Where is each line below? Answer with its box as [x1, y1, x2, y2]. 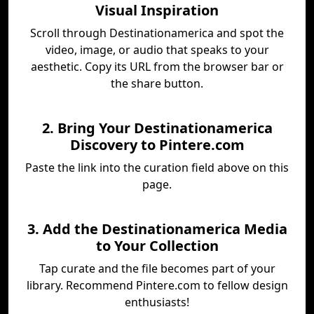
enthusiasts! [125, 294, 189, 310]
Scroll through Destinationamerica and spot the [30, 25, 284, 41]
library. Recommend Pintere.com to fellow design [26, 278, 288, 293]
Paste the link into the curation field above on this [25, 160, 289, 175]
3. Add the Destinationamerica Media [27, 219, 287, 238]
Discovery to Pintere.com [69, 135, 245, 154]
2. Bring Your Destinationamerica [41, 118, 273, 137]
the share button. [111, 76, 203, 91]
